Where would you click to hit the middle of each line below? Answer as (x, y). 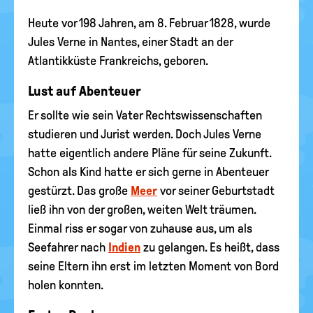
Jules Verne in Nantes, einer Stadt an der (130, 42)
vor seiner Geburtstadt (216, 191)
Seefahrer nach (68, 247)
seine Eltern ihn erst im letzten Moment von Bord (153, 266)
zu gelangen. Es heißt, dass (210, 247)
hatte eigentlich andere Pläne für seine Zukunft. (150, 153)
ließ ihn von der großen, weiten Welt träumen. (142, 210)
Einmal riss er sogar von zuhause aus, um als (140, 228)
